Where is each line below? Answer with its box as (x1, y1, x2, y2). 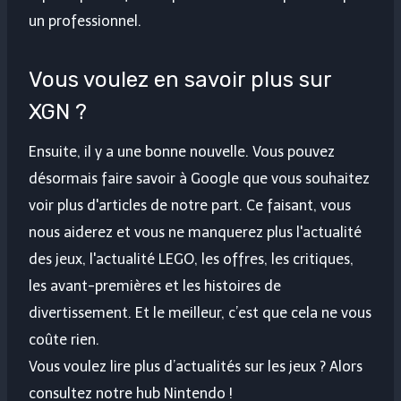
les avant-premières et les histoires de (29, 277, 281, 295)
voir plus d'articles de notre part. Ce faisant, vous (29, 197, 351, 215)
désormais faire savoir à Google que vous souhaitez (29, 170, 370, 188)
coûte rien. (29, 331, 99, 349)
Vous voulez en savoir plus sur (29, 67, 331, 93)
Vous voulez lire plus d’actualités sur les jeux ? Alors (29, 358, 363, 376)
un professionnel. (29, 13, 141, 30)
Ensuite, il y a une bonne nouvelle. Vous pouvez (29, 143, 335, 161)
